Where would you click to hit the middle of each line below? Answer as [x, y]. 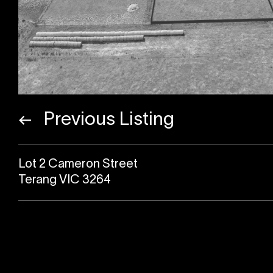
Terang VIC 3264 [65, 181]
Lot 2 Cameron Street [78, 165]
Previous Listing [107, 121]
